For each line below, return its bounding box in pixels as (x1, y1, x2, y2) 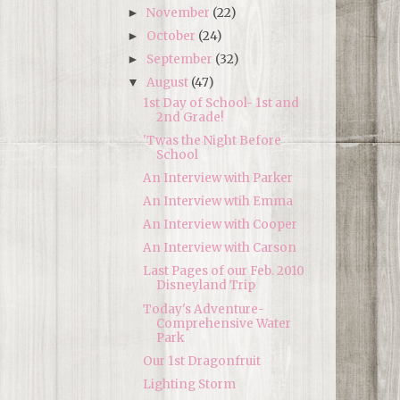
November (146, 4, 213, 21)
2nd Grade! (155, 109, 224, 125)
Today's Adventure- (142, 301, 264, 317)
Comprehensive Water (155, 315, 291, 331)
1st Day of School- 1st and (142, 95, 299, 111)
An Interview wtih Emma (142, 194, 293, 209)
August (146, 74, 192, 90)
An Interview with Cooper (142, 217, 297, 233)
